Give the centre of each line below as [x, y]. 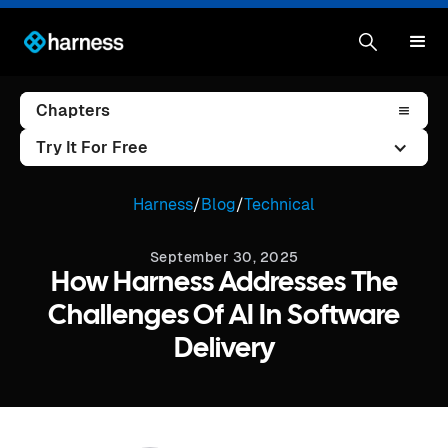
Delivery [224, 350]
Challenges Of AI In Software [224, 317]
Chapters [73, 110]
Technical [279, 204]
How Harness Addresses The [224, 284]
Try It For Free [92, 147]
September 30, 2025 [224, 257]
